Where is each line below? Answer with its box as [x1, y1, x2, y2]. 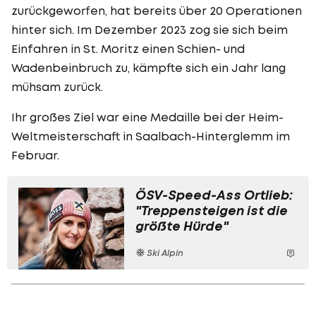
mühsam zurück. [11, 79, 103, 94]
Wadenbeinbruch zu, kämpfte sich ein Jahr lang [11, 60, 286, 75]
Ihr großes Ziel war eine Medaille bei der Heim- [11, 109, 284, 124]
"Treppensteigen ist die [135, 202, 288, 219]
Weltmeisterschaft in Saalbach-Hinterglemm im [11, 128, 290, 143]
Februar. [11, 147, 59, 162]
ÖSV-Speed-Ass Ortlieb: [135, 186, 293, 203]
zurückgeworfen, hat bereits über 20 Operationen [11, 3, 302, 18]
